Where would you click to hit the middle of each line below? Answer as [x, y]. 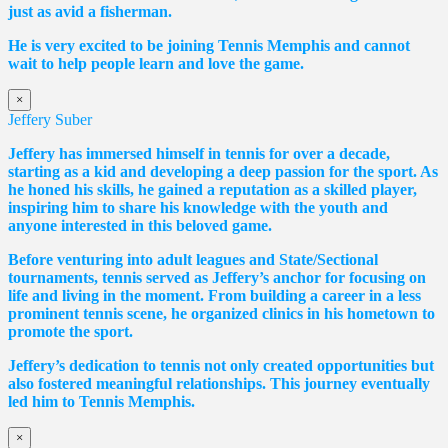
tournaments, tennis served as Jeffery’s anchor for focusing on [217, 277]
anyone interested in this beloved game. [140, 225]
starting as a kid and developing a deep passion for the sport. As [223, 171]
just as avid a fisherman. [90, 11]
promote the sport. [70, 331]
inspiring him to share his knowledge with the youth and [198, 207]
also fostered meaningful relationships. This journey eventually [219, 383]
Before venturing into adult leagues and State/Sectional [193, 259]
